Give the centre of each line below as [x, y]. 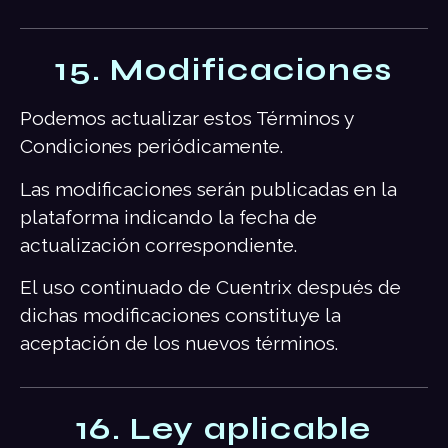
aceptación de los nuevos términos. [179, 343]
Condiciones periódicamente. [151, 146]
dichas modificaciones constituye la [180, 315]
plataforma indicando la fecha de [168, 216]
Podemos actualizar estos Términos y [186, 118]
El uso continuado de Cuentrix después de [210, 287]
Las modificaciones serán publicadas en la [208, 188]
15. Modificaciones [224, 70]
